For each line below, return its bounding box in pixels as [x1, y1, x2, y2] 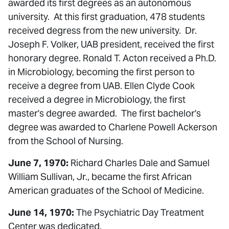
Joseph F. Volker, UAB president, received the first [8, 38, 214, 50]
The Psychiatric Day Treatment [74, 207, 204, 218]
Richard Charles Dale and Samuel [68, 157, 210, 169]
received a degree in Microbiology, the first [8, 94, 186, 105]
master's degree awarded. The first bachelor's [8, 107, 201, 119]
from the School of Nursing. [8, 135, 123, 147]
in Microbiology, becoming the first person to [8, 66, 195, 78]
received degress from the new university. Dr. [8, 25, 197, 36]
